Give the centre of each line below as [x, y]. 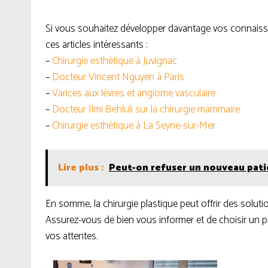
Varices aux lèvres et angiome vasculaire [134, 93]
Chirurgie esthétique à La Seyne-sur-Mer [134, 126]
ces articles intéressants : [96, 45]
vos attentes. [71, 236]
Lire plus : [81, 168]
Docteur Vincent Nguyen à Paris [118, 77]
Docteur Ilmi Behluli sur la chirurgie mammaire [146, 109]
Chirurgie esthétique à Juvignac [115, 61]
